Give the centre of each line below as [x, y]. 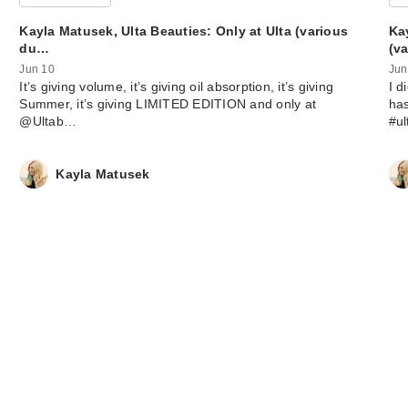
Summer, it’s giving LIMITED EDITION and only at [168, 104]
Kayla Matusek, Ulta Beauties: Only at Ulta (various [184, 31]
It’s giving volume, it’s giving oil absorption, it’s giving [177, 87]
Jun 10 [37, 70]
